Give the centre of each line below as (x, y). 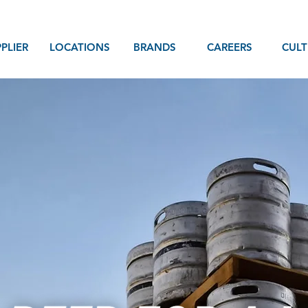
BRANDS (154, 47)
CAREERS (229, 47)
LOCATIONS (79, 47)
